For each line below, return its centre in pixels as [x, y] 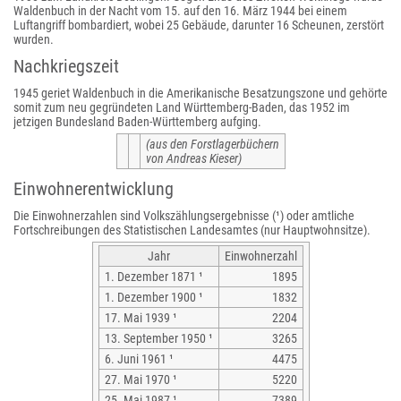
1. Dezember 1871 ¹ [154, 277]
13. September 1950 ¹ [158, 338]
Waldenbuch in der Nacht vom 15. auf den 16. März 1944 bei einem [180, 11]
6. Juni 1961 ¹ [139, 359]
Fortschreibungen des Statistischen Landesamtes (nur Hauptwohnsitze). [192, 230]
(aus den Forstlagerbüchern [212, 144]
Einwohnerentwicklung [94, 189]
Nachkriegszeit [66, 66]
